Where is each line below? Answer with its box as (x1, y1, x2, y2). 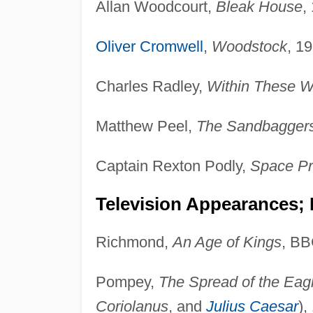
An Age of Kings (172, 233, 282, 251)
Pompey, (95, 272, 159, 291)
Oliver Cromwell (95, 37, 203, 55)
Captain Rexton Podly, (95, 156, 250, 175)
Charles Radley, (95, 77, 207, 95)
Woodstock (211, 37, 287, 55)
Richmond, (95, 233, 173, 251)
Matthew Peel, (95, 117, 196, 135)
